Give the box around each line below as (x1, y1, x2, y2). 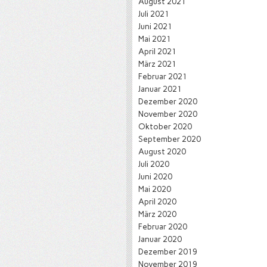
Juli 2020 (138, 159, 169, 169)
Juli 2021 (138, 9, 169, 18)
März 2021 (138, 59, 176, 69)
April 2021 (138, 46, 176, 56)
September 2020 (138, 134, 201, 144)
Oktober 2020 (138, 122, 192, 131)
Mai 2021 (138, 34, 171, 44)
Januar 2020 (138, 234, 182, 244)
